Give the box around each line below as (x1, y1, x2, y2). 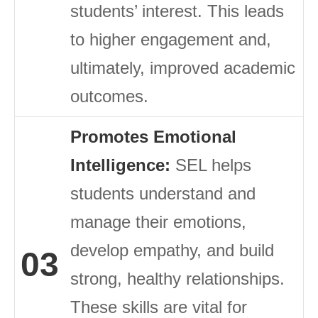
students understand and (70, 184, 256, 204)
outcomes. (70, 87, 148, 106)
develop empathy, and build (70, 241, 274, 261)
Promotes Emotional (70, 127, 236, 147)
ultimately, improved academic (70, 58, 295, 78)
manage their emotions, (70, 212, 246, 232)
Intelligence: (70, 155, 170, 175)
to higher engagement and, (70, 30, 271, 50)
